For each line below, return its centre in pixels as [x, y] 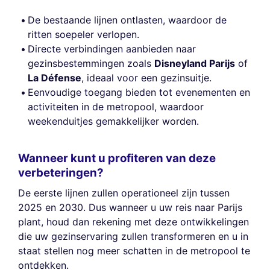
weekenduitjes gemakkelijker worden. [113, 121]
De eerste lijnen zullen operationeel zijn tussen [124, 193]
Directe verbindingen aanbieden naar [112, 49]
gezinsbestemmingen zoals [91, 64]
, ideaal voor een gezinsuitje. [146, 78]
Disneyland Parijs [195, 64]
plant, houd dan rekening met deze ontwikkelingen [133, 222]
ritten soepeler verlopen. [83, 35]
